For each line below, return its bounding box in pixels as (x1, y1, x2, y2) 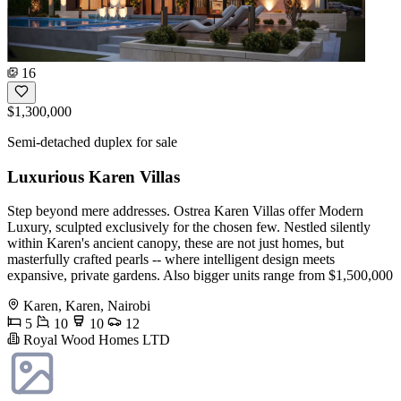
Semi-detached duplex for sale (7, 133, 177, 149)
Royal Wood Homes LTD (20, 332, 170, 348)
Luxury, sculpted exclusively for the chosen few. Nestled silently (7, 219, 371, 235)
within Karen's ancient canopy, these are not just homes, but (7, 235, 344, 252)
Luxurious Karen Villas (7, 166, 180, 186)
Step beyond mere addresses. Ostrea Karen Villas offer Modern (7, 203, 363, 219)
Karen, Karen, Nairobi (23, 298, 150, 314)
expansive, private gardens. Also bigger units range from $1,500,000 (7, 268, 393, 284)
